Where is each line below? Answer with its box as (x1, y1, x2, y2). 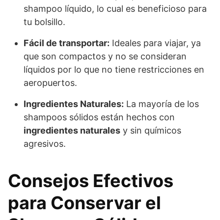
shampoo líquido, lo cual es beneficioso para (24, 3, 207, 14)
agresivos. (24, 138, 66, 149)
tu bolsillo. (24, 16, 65, 27)
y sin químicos (120, 125, 181, 136)
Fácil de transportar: (24, 37, 110, 48)
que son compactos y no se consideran (24, 51, 187, 61)
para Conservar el (8, 192, 161, 214)
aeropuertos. (24, 77, 77, 88)
